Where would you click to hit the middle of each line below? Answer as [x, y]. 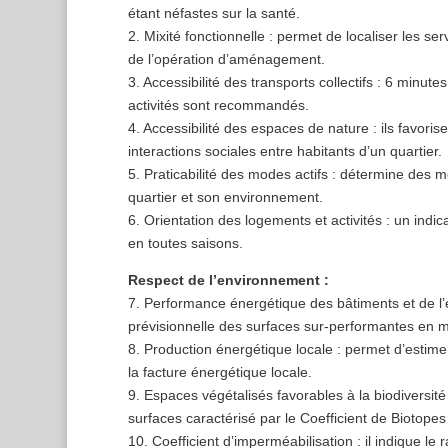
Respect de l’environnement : [228, 280]
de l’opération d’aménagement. [226, 59]
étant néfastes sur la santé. [213, 13]
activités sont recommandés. [218, 105]
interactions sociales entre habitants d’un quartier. [284, 151]
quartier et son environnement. [225, 197]
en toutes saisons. [185, 243]
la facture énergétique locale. [219, 372]
